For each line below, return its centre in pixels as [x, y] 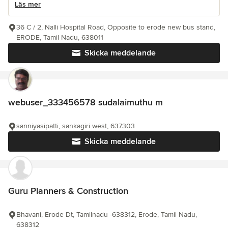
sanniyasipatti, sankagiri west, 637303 [76, 126]
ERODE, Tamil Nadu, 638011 [60, 37]
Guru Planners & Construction [68, 191]
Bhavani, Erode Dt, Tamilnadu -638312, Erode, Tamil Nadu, [107, 215]
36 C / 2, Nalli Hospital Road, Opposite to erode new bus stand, [116, 27]
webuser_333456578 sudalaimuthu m [85, 102]
